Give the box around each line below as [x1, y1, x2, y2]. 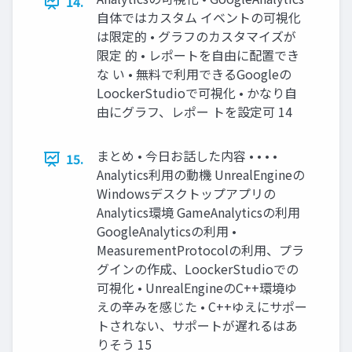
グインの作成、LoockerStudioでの [97, 259, 299, 278]
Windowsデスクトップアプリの [97, 184, 276, 203]
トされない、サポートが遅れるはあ [97, 316, 298, 335]
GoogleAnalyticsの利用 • [97, 222, 236, 240]
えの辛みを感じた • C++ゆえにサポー [97, 297, 307, 316]
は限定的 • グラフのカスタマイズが [97, 27, 296, 46]
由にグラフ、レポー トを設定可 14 [97, 102, 292, 121]
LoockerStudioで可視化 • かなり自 [97, 83, 297, 102]
